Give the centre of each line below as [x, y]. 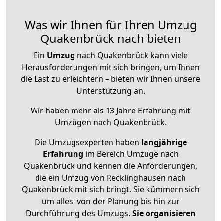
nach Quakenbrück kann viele [131, 55]
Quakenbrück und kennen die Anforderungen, [110, 166]
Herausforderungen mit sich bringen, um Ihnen [110, 67]
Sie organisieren [164, 213]
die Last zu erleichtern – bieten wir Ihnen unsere [110, 79]
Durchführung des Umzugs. [79, 213]
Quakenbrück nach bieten [110, 39]
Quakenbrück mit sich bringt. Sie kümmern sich [110, 190]
